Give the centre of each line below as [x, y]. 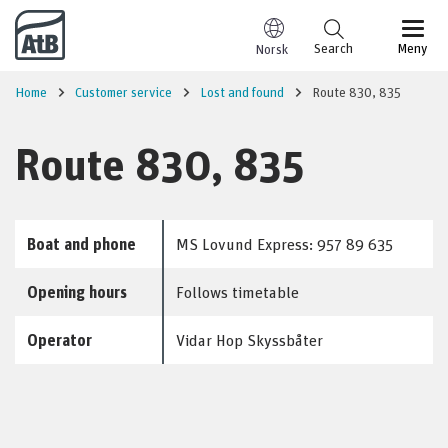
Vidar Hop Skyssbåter [249, 340]
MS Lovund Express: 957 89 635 [284, 244]
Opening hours [77, 292]
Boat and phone [81, 244]
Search [333, 47]
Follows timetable [237, 292]
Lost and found [242, 91]
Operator [59, 340]
